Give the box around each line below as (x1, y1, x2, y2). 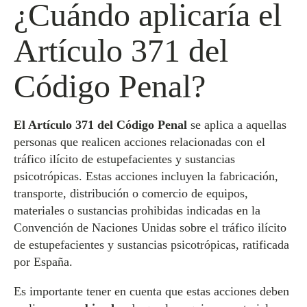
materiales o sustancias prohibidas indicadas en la (14, 204, 260, 217)
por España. (14, 255, 73, 269)
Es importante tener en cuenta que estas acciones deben (14, 284, 289, 298)
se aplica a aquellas (187, 118, 286, 132)
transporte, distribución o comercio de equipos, (14, 186, 248, 200)
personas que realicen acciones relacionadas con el (14, 135, 265, 149)
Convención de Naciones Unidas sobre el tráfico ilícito (14, 221, 286, 234)
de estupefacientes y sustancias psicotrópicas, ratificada (14, 238, 289, 251)
